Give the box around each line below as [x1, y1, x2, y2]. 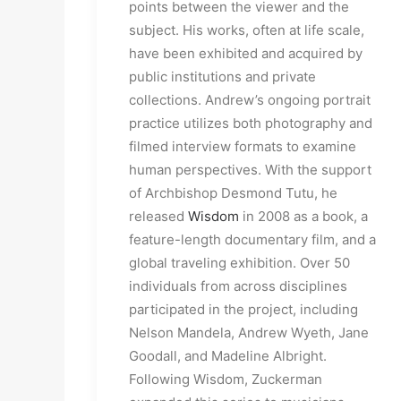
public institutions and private [129, 68, 316, 85]
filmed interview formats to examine [129, 138, 356, 155]
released [129, 208, 188, 225]
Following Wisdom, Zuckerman [129, 371, 322, 388]
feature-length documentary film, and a [129, 231, 376, 248]
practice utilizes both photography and [129, 115, 372, 132]
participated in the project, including [129, 301, 358, 318]
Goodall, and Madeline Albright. [129, 347, 327, 364]
